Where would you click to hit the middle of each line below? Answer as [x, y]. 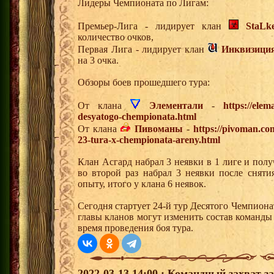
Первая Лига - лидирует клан [143, 50]
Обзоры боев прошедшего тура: [144, 83]
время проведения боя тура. [135, 228]
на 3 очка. [98, 61]
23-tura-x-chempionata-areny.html [149, 140]
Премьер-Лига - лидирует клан [153, 26]
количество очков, [116, 37]
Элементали [176, 106]
